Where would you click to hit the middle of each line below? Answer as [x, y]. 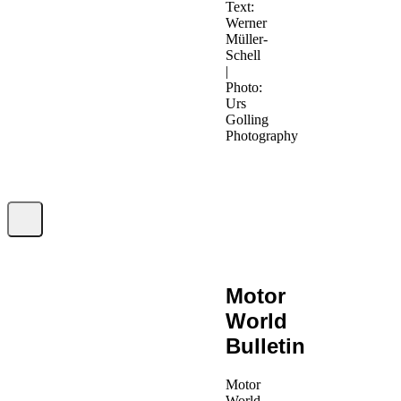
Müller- [247, 39]
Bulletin [266, 346]
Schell [243, 55]
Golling [247, 120]
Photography [262, 136]
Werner [247, 23]
